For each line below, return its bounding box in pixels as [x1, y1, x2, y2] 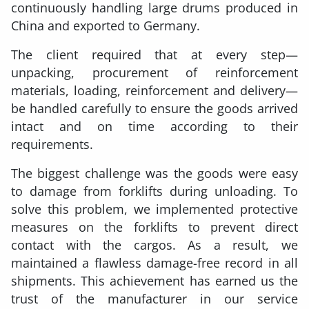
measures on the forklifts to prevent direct [11, 219, 298, 236]
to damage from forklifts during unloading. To [11, 183, 298, 200]
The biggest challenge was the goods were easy [11, 165, 298, 182]
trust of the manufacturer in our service [11, 290, 298, 308]
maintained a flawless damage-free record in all [11, 255, 298, 272]
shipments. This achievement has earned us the [11, 272, 298, 290]
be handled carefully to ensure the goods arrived [11, 100, 298, 117]
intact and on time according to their [11, 118, 298, 135]
